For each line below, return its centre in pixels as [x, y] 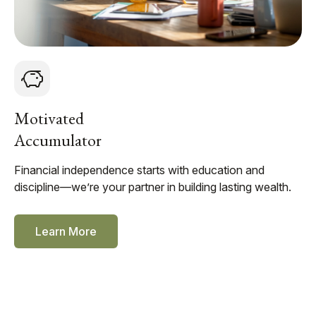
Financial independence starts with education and [139, 170]
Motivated [49, 119]
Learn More [66, 232]
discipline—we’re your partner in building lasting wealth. [153, 187]
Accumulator [58, 140]
